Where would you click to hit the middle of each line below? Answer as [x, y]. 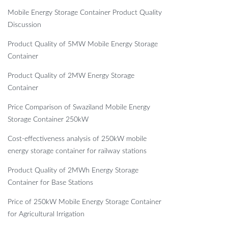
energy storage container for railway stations [77, 151]
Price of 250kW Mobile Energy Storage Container [84, 202]
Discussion [24, 25]
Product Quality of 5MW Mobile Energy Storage [83, 45]
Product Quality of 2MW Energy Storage [71, 76]
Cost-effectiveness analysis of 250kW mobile [77, 139]
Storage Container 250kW [48, 120]
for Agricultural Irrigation [46, 215]
